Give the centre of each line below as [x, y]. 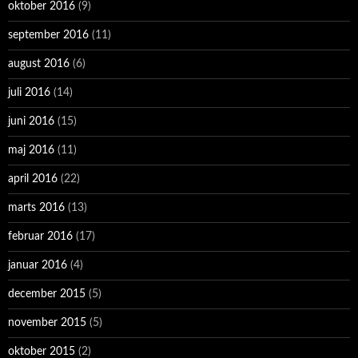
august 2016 [39, 64]
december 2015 [47, 294]
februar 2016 [40, 237]
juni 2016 [31, 122]
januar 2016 [38, 266]
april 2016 [33, 179]
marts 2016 [36, 208]
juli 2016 [29, 93]
